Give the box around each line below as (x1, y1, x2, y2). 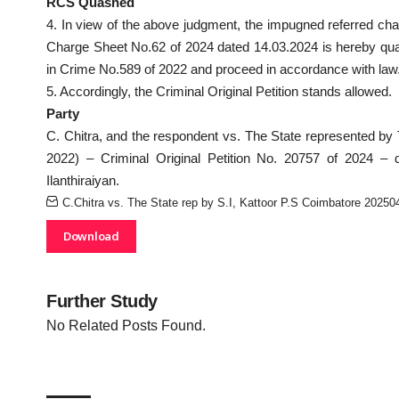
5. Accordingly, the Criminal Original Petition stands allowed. (46, 83, 392, 99)
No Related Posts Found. (46, 318, 206, 334)
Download (63, 228, 119, 245)
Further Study (46, 291, 158, 312)
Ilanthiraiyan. (46, 172, 119, 188)
